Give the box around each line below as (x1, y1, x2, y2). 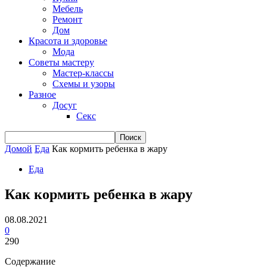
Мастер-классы (52, 68, 114, 78)
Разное (29, 89, 56, 100)
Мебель (52, 4, 83, 14)
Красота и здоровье (29, 36, 107, 46)
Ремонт (52, 14, 82, 24)
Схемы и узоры (52, 79, 115, 89)
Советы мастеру (29, 57, 94, 67)
